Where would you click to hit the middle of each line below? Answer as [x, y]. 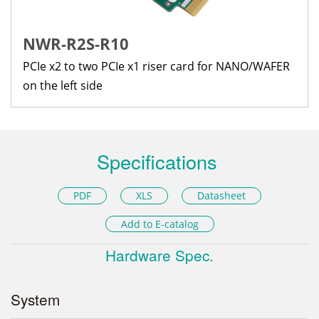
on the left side [63, 85]
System [35, 299]
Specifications [157, 161]
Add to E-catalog [159, 224]
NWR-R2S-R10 [76, 43]
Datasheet [222, 195]
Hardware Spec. [159, 255]
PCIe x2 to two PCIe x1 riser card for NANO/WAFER [156, 66]
